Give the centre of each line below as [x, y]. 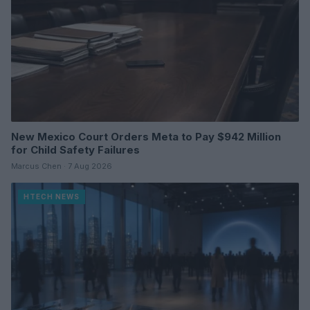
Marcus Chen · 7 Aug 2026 [62, 166]
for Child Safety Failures [75, 150]
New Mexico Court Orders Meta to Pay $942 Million [146, 137]
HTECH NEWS [52, 197]
